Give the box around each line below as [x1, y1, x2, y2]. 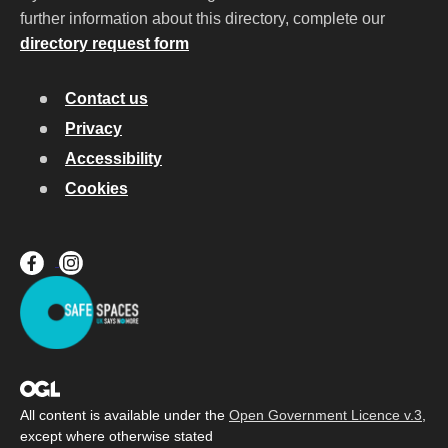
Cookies [65, 180, 128, 197]
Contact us [65, 90, 148, 107]
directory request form [20, 35, 189, 52]
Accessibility [65, 150, 162, 167]
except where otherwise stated [20, 428, 213, 444]
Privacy [65, 120, 122, 137]
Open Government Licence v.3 [229, 407, 422, 423]
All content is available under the [20, 407, 229, 423]
